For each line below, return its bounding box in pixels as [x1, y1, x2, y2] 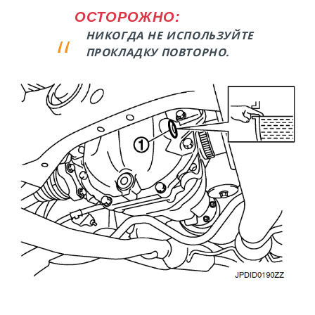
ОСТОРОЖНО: [74, 9, 181, 25]
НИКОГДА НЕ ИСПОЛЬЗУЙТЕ [85, 28, 254, 43]
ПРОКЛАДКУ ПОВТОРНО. [85, 45, 230, 60]
